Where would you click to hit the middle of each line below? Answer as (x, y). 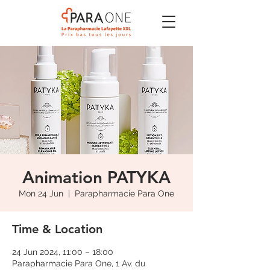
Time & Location (57, 229)
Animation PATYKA (96, 177)
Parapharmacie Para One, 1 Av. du (79, 263)
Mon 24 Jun (41, 193)
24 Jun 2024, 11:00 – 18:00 (63, 252)
